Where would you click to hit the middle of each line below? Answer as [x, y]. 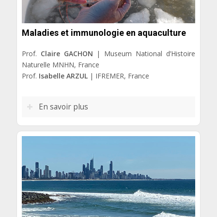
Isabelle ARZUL [63, 76]
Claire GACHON [67, 54]
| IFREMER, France [118, 76]
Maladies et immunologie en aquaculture [104, 33]
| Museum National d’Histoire [144, 54]
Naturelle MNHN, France [60, 65]
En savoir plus [63, 107]
